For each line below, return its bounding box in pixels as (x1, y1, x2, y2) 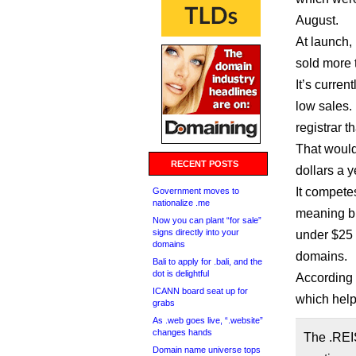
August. (296, 14, 339, 27)
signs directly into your (153, 227, 239, 237)
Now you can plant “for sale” (153, 215, 261, 225)
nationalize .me (153, 198, 210, 207)
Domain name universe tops (153, 345, 261, 354)
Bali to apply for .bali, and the (153, 257, 262, 266)
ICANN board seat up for (153, 286, 248, 296)
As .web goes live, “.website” (153, 315, 263, 325)
